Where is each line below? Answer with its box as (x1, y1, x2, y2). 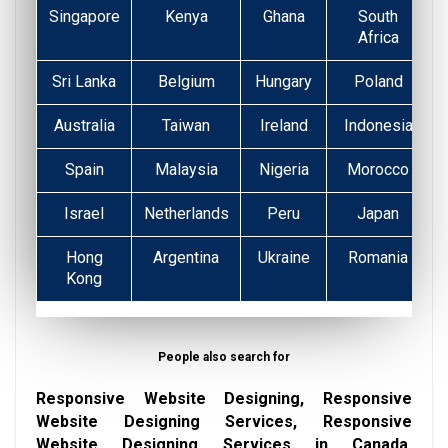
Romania (348, 247, 408, 267)
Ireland (259, 115, 308, 135)
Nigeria (258, 159, 309, 179)
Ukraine (257, 247, 310, 267)
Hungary (255, 71, 312, 91)
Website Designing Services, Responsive (36, 411, 412, 431)
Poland (353, 71, 403, 91)
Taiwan (162, 115, 210, 135)
